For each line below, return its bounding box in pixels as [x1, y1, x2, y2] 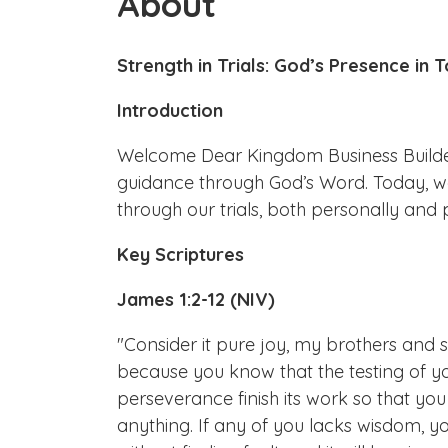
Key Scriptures [117, 242, 244, 266]
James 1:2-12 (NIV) [117, 287, 275, 311]
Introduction [117, 98, 223, 122]
